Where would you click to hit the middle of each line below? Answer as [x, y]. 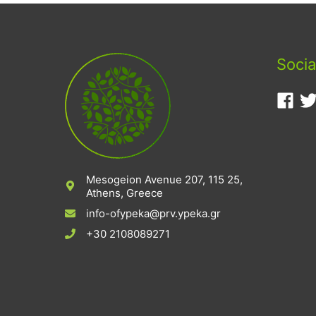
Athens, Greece [124, 193]
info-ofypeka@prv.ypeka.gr [153, 213]
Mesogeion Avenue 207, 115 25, [164, 179]
